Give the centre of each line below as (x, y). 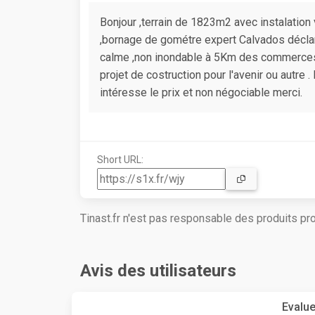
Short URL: (120, 160)
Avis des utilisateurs (158, 271)
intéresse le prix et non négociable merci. (201, 93)
